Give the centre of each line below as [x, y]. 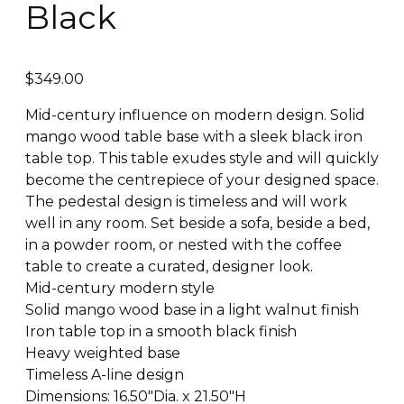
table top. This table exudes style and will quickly [202, 158]
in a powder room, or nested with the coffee [184, 244]
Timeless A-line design [105, 374]
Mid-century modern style [120, 288]
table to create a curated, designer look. [169, 266]
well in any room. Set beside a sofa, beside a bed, [197, 223]
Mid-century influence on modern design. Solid [195, 115]
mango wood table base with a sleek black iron [194, 136]
